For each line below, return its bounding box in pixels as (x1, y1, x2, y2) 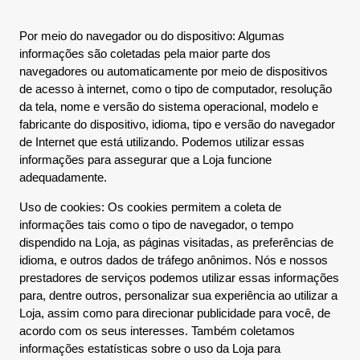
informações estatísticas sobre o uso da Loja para (19, 342, 280, 355)
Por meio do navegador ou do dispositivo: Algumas (19, 29, 284, 43)
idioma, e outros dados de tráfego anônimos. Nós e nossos (19, 253, 328, 267)
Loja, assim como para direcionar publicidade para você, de (19, 306, 330, 320)
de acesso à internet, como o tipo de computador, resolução (19, 82, 332, 96)
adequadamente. (19, 170, 107, 184)
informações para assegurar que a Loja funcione (19, 153, 272, 166)
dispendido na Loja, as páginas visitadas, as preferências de (19, 235, 333, 249)
